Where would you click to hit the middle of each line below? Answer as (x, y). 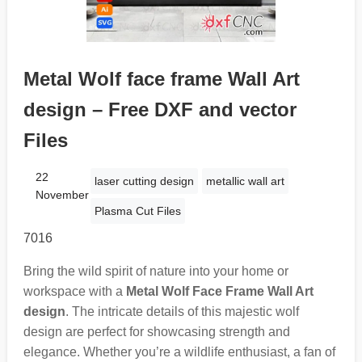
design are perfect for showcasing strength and (156, 331)
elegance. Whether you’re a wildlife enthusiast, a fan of (179, 351)
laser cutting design (144, 181)
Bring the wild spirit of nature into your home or (156, 271)
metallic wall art (245, 181)
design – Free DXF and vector (160, 109)
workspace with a (74, 291)
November (62, 194)
